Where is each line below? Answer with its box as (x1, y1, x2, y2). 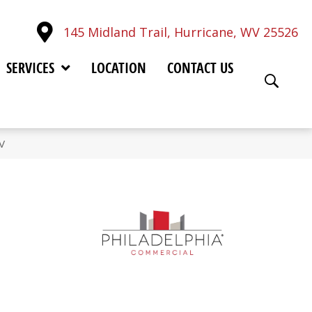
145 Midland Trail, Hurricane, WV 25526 (63, 23, 298, 40)
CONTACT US (166, 58, 233, 77)
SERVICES (6, 58, 54, 77)
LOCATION (91, 58, 146, 77)
